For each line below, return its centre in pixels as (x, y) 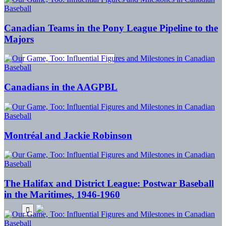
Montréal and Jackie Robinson (68, 135)
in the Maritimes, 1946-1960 (62, 195)
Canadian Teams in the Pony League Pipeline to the (111, 28)
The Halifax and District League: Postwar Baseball (109, 184)
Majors (19, 39)
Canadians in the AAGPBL (61, 87)
